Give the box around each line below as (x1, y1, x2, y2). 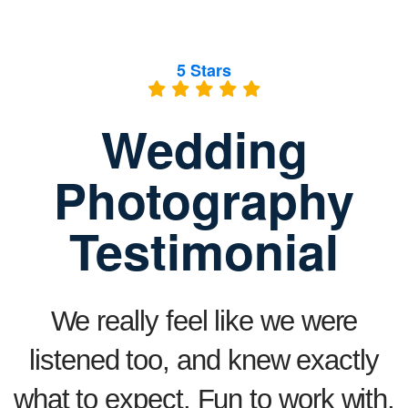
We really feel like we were (50, 305, 358, 338)
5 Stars (177, 58, 231, 83)
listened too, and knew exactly (29, 344, 379, 377)
